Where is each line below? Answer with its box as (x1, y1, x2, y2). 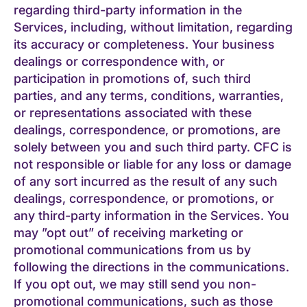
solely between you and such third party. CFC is (14, 139, 292, 154)
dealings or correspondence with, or (14, 53, 225, 69)
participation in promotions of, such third (14, 71, 251, 86)
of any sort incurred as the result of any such (14, 173, 278, 188)
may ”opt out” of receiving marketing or (14, 225, 243, 240)
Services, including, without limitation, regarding (14, 19, 293, 34)
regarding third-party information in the (14, 2, 242, 17)
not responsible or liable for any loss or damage (14, 156, 291, 171)
